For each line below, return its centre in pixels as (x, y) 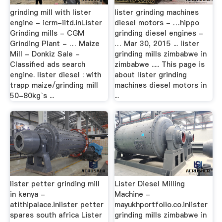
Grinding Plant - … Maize (55, 44)
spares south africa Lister (56, 215)
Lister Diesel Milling (150, 184)
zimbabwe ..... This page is (160, 65)
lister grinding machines (157, 13)
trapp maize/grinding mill (54, 85)
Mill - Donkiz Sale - (45, 54)
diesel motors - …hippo (157, 23)
